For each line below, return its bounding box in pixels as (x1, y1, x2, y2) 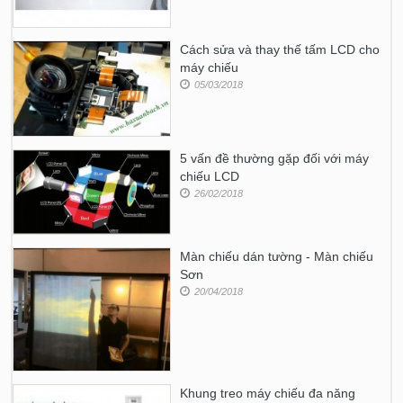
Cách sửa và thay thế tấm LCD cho (180, 42, 381, 58)
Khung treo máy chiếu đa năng (180, 385, 356, 400)
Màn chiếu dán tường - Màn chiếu (180, 249, 374, 264)
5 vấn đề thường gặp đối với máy (180, 150, 370, 166)
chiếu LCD (180, 168, 240, 184)
